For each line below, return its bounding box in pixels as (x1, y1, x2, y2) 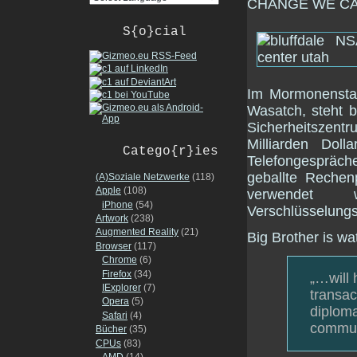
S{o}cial (123, 24, 186, 39)
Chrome (102, 254, 137, 266)
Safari (102, 309, 127, 321)
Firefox (102, 268, 131, 280)
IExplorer (102, 282, 141, 294)
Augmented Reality (96, 226, 178, 238)
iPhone (102, 198, 133, 210)
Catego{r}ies (123, 143, 218, 159)
